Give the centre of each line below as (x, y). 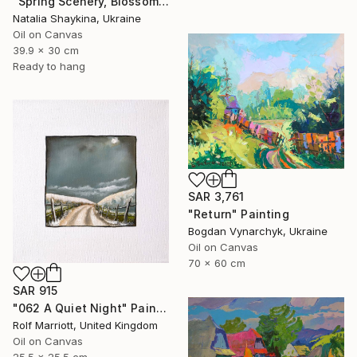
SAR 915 (35, 291)
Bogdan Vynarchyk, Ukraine (258, 231)
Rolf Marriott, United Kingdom (85, 326)
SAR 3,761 (216, 197)
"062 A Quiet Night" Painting (161, 308)
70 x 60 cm (217, 263)
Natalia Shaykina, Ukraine (77, 19)
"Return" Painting (239, 214)
